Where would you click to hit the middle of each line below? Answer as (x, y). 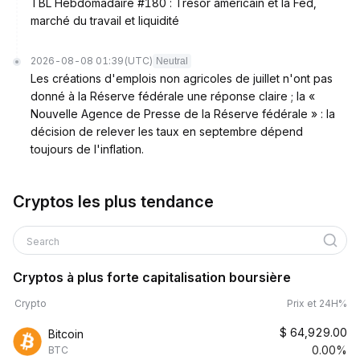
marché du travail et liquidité (105, 20)
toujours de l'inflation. (87, 149)
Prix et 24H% (317, 303)
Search (44, 241)
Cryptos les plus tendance (113, 202)
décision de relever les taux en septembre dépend (167, 131)
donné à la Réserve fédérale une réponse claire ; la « (173, 96)
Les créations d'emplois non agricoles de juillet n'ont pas (182, 78)
